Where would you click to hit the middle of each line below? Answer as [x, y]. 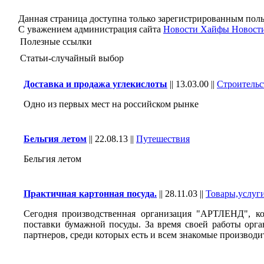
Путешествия [163, 139]
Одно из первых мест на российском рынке [111, 104]
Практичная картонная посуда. [90, 194]
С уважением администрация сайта [91, 29]
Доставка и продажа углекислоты [95, 84]
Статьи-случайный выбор [72, 58]
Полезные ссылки [56, 42]
